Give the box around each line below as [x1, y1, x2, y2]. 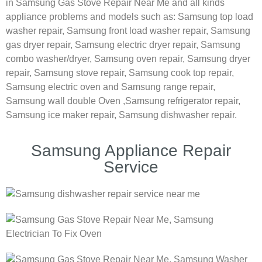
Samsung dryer [187, 54, 250, 64]
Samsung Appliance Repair [31, 141, 231, 160]
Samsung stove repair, [34, 68, 129, 78]
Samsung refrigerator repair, [125, 96, 240, 106]
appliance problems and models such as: [6, 12, 178, 22]
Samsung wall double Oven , [6, 96, 125, 106]
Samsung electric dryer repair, [75, 40, 201, 50]
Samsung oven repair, [94, 54, 187, 64]
